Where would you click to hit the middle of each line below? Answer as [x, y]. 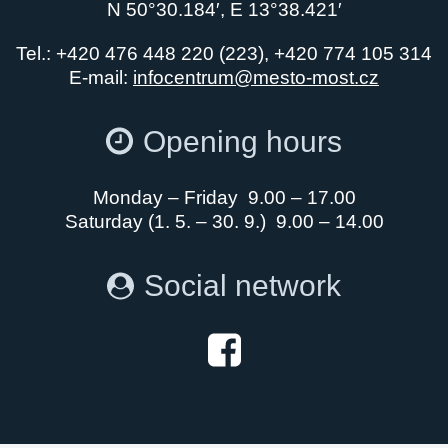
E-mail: [101, 77]
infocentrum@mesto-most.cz [256, 77]
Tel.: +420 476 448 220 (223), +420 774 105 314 [224, 53]
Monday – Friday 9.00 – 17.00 [224, 198]
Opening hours [242, 141]
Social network [242, 286]
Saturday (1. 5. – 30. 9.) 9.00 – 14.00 [224, 222]
